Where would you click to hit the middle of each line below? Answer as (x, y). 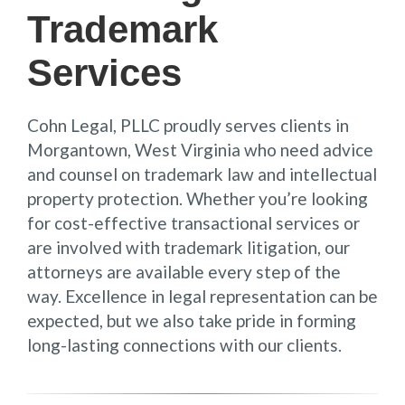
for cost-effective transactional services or (193, 222)
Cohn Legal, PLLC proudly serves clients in (188, 125)
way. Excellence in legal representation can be (202, 296)
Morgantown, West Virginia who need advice (200, 149)
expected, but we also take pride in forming (192, 320)
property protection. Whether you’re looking (198, 198)
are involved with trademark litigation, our (188, 247)
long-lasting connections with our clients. (184, 344)
